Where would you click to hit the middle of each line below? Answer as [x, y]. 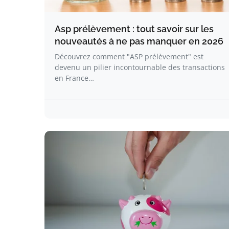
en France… [74, 78]
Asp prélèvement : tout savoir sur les [134, 29]
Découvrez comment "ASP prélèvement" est [129, 56]
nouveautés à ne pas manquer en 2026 [139, 41]
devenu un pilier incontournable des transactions [140, 67]
